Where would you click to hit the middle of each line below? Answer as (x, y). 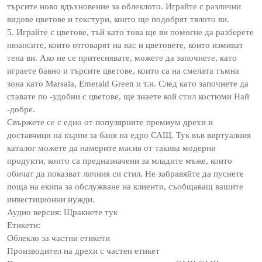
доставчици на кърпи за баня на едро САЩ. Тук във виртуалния (129, 135)
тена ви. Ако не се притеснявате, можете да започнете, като (122, 58)
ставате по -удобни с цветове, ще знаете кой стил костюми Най (128, 96)
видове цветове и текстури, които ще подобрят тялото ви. (118, 19)
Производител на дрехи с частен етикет (83, 251)
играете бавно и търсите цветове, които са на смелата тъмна (123, 71)
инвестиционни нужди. (51, 199)
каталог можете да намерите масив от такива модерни (111, 148)
